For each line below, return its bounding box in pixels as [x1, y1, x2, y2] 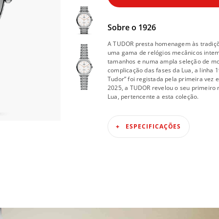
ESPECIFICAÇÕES [125, 122, 181, 131]
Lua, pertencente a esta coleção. [108, 92, 199, 101]
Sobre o [108, 22, 138, 33]
